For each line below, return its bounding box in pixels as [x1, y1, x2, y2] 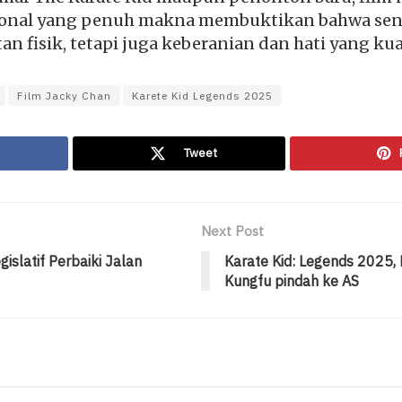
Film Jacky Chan [17, 88, 111, 102]
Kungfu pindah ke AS [224, 272, 359, 291]
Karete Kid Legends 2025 [132, 88, 273, 102]
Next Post [201, 223, 264, 240]
